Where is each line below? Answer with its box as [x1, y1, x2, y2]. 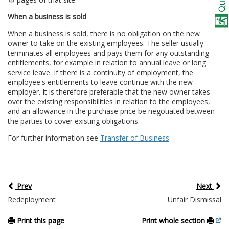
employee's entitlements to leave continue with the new [8, 77, 193, 87]
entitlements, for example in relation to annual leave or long [8, 57, 206, 67]
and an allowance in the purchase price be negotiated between [8, 106, 215, 116]
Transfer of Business [100, 132, 169, 143]
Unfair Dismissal [167, 194, 221, 204]
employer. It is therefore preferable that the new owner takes [8, 86, 210, 97]
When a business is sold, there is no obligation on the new [8, 28, 200, 38]
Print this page [15, 215, 64, 225]
